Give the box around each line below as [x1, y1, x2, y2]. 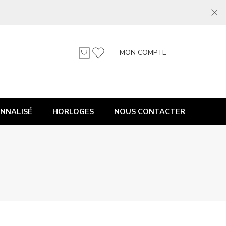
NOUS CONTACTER [114, 106, 185, 117]
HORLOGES [52, 106, 94, 117]
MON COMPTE [120, 48, 167, 58]
